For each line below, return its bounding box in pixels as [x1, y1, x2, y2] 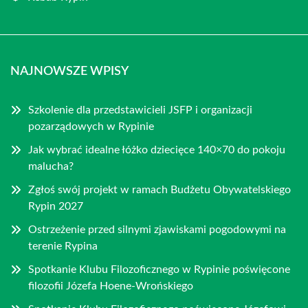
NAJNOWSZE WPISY [10, 65, 129, 78]
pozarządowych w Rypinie [28, 121, 154, 132]
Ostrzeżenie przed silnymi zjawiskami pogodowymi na [28, 224, 286, 235]
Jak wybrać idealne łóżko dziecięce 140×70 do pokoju [28, 144, 285, 155]
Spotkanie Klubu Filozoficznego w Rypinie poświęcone [28, 264, 290, 275]
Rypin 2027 [28, 201, 83, 212]
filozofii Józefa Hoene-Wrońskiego [28, 280, 193, 291]
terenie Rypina [28, 241, 98, 252]
